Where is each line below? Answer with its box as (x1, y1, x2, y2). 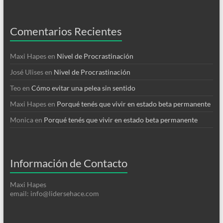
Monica (9, 115, 33, 124)
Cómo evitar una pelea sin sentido (31, 83, 135, 92)
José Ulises (9, 67, 43, 76)
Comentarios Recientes (9, 24, 122, 38)
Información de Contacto (9, 156, 127, 170)
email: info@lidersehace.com (9, 189, 99, 198)
